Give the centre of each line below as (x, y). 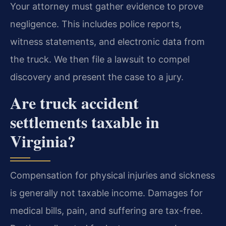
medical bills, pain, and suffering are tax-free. (106, 210)
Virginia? (43, 141)
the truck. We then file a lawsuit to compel (100, 60)
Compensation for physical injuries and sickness (112, 175)
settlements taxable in (85, 122)
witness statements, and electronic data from (107, 42)
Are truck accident (74, 102)
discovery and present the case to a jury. (97, 77)
